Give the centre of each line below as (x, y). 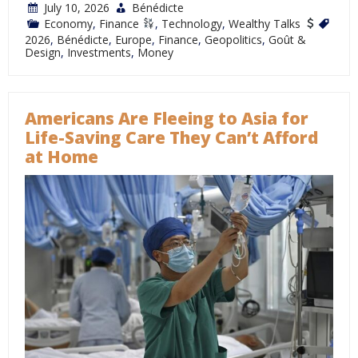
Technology (191, 24)
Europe (133, 40)
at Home (62, 157)
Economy (68, 24)
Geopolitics (233, 40)
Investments (99, 52)
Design (43, 52)
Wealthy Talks (266, 24)
